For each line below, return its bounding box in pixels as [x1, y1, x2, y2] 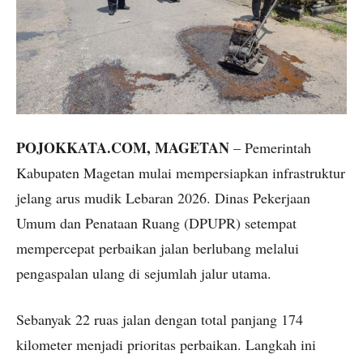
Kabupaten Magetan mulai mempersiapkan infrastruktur [16, 163, 345, 183]
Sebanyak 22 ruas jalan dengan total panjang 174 [16, 310, 303, 330]
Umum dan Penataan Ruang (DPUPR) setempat [16, 213, 297, 233]
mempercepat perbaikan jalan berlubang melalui [16, 238, 299, 258]
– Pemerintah [229, 138, 311, 158]
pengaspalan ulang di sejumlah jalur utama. [16, 263, 271, 284]
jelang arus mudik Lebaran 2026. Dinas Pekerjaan [16, 188, 310, 208]
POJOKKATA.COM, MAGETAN [16, 137, 229, 159]
